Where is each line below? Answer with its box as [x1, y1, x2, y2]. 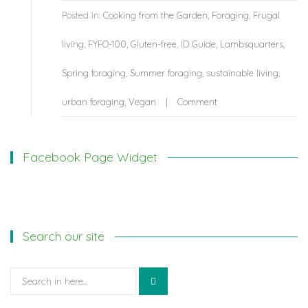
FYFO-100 [88, 38, 126, 50]
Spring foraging [62, 67, 126, 79]
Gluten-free [131, 38, 177, 50]
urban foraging [62, 96, 124, 108]
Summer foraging [130, 67, 202, 79]
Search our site [23, 228, 105, 245]
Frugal [253, 10, 280, 21]
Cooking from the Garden [103, 10, 208, 21]
